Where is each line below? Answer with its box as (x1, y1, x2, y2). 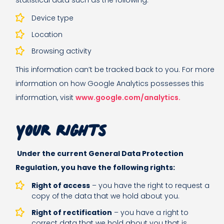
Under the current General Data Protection (15, 148, 183, 159)
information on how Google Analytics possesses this (15, 78, 204, 89)
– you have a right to (112, 207, 188, 218)
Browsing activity (31, 46, 91, 56)
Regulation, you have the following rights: (15, 162, 175, 173)
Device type (31, 13, 73, 23)
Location (31, 29, 62, 40)
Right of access (31, 180, 90, 191)
